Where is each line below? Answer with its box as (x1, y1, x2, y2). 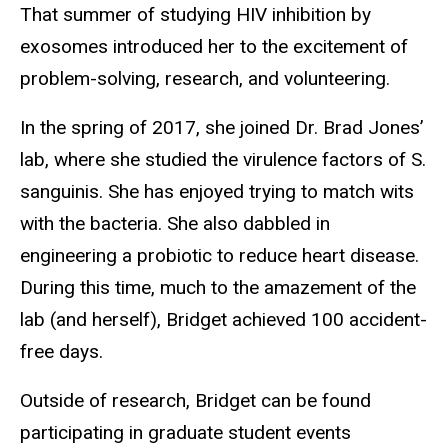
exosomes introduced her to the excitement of (20, 35, 408, 59)
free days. (20, 340, 103, 364)
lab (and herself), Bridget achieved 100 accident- (20, 308, 427, 332)
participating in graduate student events (20, 420, 351, 444)
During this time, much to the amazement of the (20, 276, 416, 300)
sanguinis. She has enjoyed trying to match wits (20, 180, 414, 204)
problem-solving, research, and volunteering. (20, 67, 390, 91)
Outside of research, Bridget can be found (20, 388, 371, 412)
